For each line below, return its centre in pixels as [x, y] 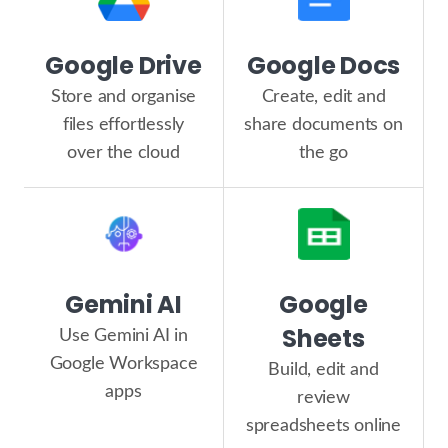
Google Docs [323, 65]
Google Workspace [123, 363]
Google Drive [123, 65]
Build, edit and [323, 369]
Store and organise [123, 96]
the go [323, 152]
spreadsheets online [323, 425]
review [323, 397]
